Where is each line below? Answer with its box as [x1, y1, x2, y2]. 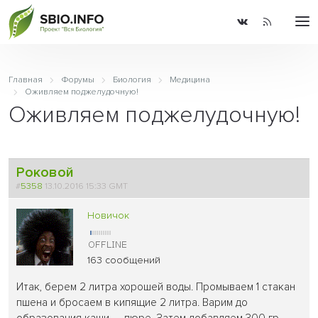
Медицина [169, 75, 210, 85]
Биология [112, 75, 151, 85]
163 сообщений [87, 253, 161, 266]
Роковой [16, 163, 74, 181]
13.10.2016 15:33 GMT [43, 180, 133, 192]
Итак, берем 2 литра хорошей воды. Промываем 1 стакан [16, 280, 296, 294]
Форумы [60, 75, 94, 85]
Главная [9, 75, 43, 85]
